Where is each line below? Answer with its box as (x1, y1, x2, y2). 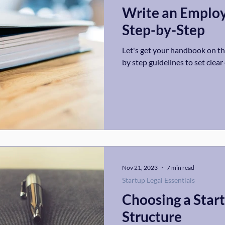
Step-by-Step (122, 21, 205, 38)
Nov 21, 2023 (122, 163, 158, 171)
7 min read (167, 163, 194, 171)
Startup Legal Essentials (122, 176, 195, 184)
